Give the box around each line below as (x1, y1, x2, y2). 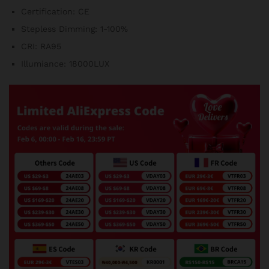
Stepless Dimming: (21, 24, 100, 34)
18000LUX (69, 59, 109, 68)
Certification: (21, 7, 78, 16)
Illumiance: (21, 59, 69, 68)
